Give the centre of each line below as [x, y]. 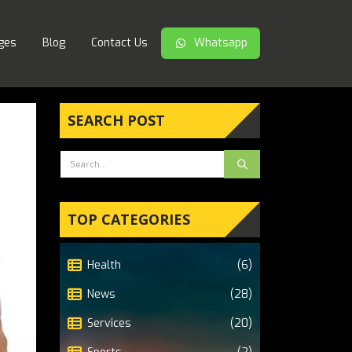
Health [104, 265]
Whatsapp [221, 43]
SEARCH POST [116, 120]
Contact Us [119, 43]
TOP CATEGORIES [129, 219]
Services [109, 323]
